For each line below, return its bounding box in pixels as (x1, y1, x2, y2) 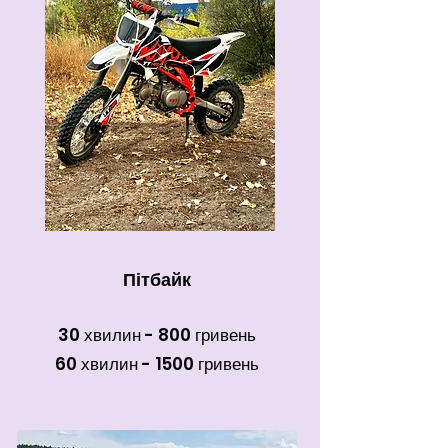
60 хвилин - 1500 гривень (55, 352, 259, 376)
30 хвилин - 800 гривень (58, 323, 256, 347)
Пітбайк (123, 267, 191, 292)
